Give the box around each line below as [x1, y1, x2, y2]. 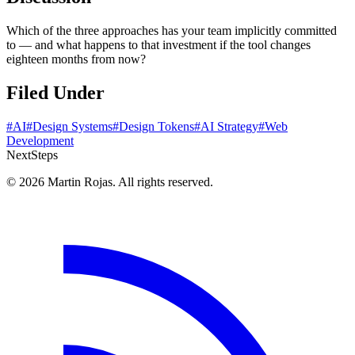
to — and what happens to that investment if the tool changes [6, 38, 311, 52]
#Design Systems [26, 119, 113, 133]
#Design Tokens [113, 119, 194, 133]
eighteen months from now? [6, 52, 146, 67]
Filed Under [6, 82, 105, 103]
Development [6, 133, 74, 147]
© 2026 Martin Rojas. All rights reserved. [6, 174, 213, 189]
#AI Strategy [194, 119, 258, 133]
